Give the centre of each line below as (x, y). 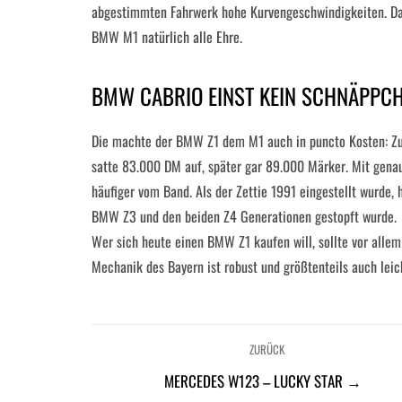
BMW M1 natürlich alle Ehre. (167, 37)
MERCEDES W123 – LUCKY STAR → (263, 381)
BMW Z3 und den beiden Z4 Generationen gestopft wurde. (244, 216)
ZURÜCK (267, 349)
